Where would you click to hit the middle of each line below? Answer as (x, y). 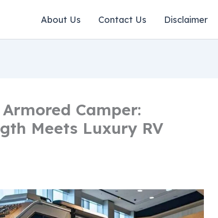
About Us (61, 19)
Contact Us (122, 19)
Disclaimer (186, 19)
